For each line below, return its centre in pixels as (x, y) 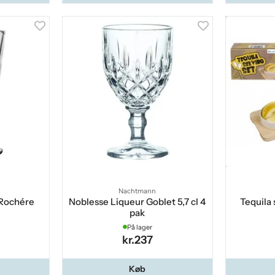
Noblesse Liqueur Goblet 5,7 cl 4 (137, 201)
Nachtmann (137, 191)
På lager (139, 227)
